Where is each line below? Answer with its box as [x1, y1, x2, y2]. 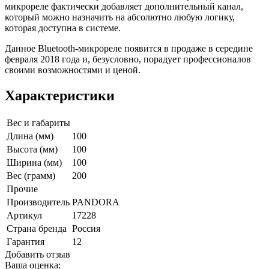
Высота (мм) [7, 144, 58, 154]
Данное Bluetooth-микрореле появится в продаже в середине [5, 43, 253, 54]
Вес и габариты [7, 117, 70, 128]
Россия [72, 223, 100, 234]
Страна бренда [7, 223, 67, 234]
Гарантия [7, 236, 44, 247]
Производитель [7, 196, 70, 207]
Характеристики [5, 88, 115, 104]
